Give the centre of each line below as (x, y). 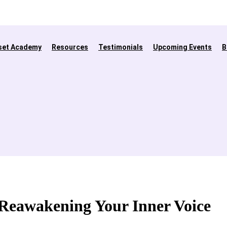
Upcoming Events (182, 47)
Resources (70, 47)
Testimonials (121, 47)
